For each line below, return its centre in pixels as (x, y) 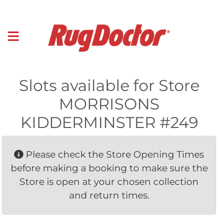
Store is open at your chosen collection (109, 182)
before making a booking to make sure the (109, 168)
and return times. (109, 195)
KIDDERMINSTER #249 (109, 122)
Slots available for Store (109, 85)
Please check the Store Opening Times (114, 154)
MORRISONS (109, 104)
